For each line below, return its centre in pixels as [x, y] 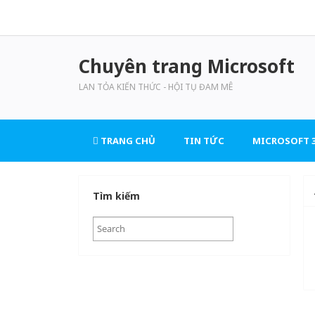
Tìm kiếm [116, 196]
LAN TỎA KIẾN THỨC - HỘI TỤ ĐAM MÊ [156, 87]
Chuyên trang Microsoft [187, 66]
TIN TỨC [204, 141]
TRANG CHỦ [127, 141]
